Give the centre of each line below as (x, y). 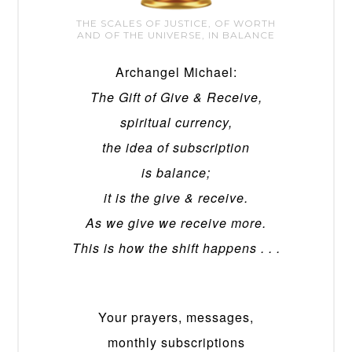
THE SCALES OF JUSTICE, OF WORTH (176, 24)
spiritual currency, (176, 123)
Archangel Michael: (176, 72)
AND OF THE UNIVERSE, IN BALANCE (176, 35)
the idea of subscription (176, 148)
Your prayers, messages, (176, 317)
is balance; (176, 173)
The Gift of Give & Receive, (176, 97)
